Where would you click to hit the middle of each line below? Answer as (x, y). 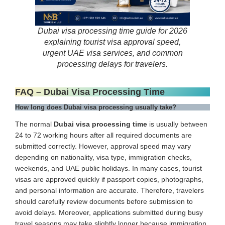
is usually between (177, 124)
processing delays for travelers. (113, 64)
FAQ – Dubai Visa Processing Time (90, 92)
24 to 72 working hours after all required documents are (103, 135)
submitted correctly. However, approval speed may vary (103, 146)
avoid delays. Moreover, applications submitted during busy (109, 212)
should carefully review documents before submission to (104, 201)
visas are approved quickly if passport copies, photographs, (109, 179)
